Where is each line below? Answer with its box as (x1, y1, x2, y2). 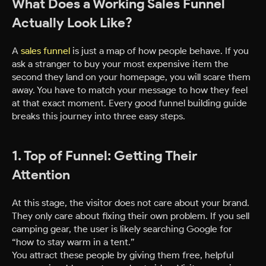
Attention (12, 166, 70, 183)
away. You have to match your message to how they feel (12, 84, 248, 96)
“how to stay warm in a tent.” (12, 236, 135, 248)
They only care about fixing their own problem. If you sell (12, 210, 249, 222)
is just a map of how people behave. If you (70, 45, 249, 57)
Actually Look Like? (12, 14, 132, 31)
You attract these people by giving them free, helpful (12, 249, 233, 261)
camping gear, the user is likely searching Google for (12, 223, 232, 235)
